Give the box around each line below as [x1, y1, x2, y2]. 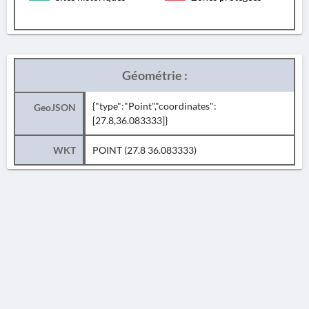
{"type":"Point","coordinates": [92, 100, 217, 112]
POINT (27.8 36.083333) [92, 144, 197, 156]
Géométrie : [121, 68, 188, 83]
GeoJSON [34, 101, 76, 113]
